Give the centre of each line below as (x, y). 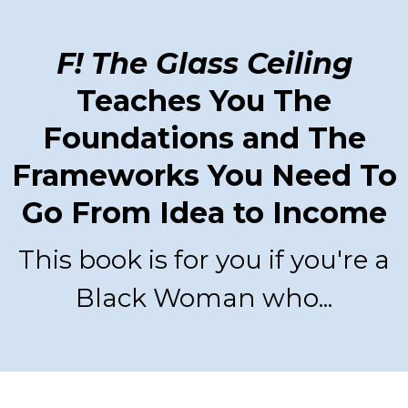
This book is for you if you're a (204, 260)
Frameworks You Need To (204, 176)
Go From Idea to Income (204, 213)
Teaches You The (204, 101)
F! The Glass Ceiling (204, 64)
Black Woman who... (204, 298)
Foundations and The (204, 138)
